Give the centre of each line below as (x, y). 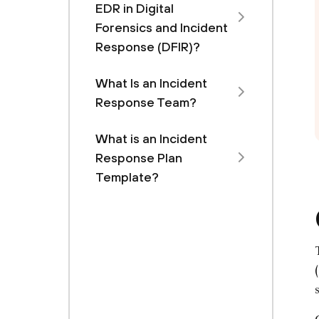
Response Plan (139, 158)
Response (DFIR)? (148, 47)
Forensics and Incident (162, 27)
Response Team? (146, 102)
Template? (127, 177)
